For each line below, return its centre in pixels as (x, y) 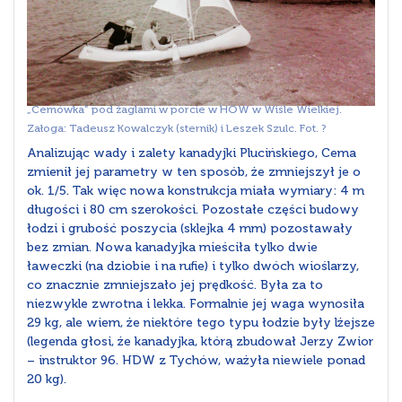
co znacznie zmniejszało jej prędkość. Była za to (175, 285)
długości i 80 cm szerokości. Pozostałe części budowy (193, 210)
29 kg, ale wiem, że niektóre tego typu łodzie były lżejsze (201, 323)
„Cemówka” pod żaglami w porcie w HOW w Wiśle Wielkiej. (184, 109)
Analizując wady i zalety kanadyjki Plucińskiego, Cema (192, 153)
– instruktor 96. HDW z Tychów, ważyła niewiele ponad (196, 361)
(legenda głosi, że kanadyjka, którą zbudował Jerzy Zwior (200, 342)
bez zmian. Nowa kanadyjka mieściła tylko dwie (172, 248)
